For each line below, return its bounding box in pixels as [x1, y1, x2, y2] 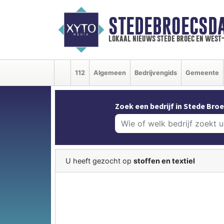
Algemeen [93, 68, 126, 76]
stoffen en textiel [133, 156, 195, 165]
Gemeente [185, 68, 219, 76]
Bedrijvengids [134, 68, 177, 76]
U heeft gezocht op [65, 156, 133, 165]
